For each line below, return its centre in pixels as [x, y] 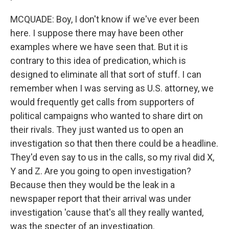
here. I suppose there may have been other [97, 33]
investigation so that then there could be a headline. [114, 143]
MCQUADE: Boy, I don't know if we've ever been [105, 19]
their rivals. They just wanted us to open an [97, 130]
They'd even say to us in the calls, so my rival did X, [112, 157]
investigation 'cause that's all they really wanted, [107, 212]
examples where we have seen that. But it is [99, 47]
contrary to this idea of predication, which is [98, 61]
